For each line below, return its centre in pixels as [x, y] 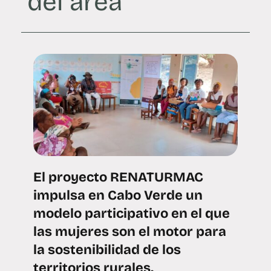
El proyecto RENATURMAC [118, 178]
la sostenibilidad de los [107, 250]
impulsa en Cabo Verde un [118, 196]
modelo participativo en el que [132, 214]
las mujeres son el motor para [130, 232]
